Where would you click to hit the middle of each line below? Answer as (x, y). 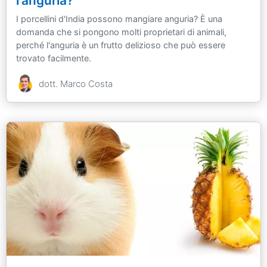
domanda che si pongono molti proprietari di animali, (121, 32)
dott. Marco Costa (76, 83)
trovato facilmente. (54, 58)
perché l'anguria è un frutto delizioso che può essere (121, 45)
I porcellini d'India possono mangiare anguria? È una (119, 18)
